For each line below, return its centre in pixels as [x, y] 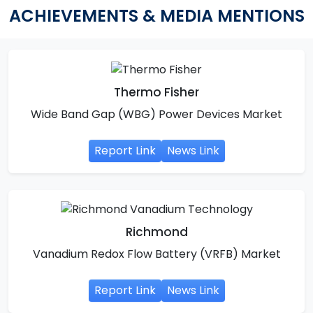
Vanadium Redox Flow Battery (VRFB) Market [156, 254]
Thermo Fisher [156, 92]
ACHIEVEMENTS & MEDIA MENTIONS [156, 16]
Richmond [156, 232]
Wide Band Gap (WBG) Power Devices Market [156, 114]
